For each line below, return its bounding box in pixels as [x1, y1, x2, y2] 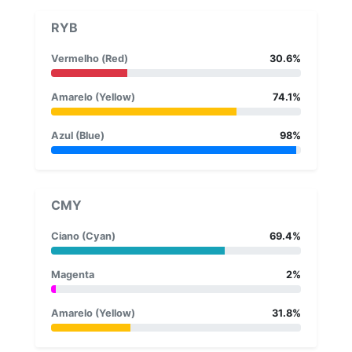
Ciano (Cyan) [51, 229, 115, 242]
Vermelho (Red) [51, 52, 128, 64]
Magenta [51, 268, 94, 280]
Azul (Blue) [51, 129, 104, 141]
